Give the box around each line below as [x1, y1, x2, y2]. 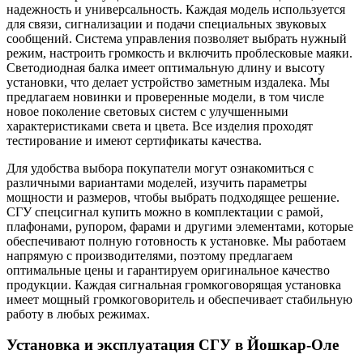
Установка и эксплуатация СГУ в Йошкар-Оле [6, 336, 339, 354]
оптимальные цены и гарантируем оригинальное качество [6, 263, 330, 277]
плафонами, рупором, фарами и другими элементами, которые [6, 219, 353, 233]
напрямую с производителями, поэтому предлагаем [6, 248, 293, 263]
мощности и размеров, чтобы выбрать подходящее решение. [6, 190, 340, 204]
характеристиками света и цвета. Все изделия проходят [6, 118, 313, 133]
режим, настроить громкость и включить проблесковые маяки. [6, 45, 352, 60]
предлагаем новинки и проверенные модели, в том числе [6, 89, 324, 104]
